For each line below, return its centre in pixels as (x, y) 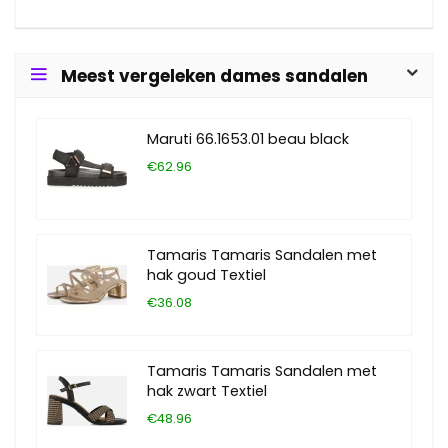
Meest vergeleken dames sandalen (214, 76)
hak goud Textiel (206, 275)
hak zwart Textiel (207, 391)
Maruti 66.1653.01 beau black (248, 139)
